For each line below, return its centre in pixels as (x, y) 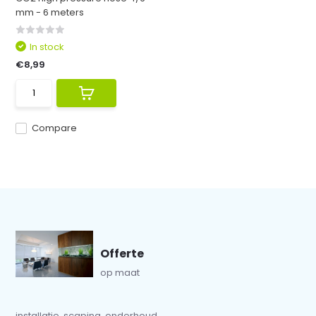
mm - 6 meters (50, 12)
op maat (120, 273)
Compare (55, 128)
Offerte (122, 254)
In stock (47, 47)
